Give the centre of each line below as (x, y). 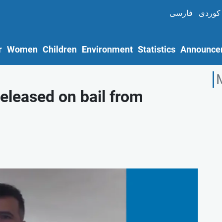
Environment (107, 50)
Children (60, 50)
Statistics (157, 50)
